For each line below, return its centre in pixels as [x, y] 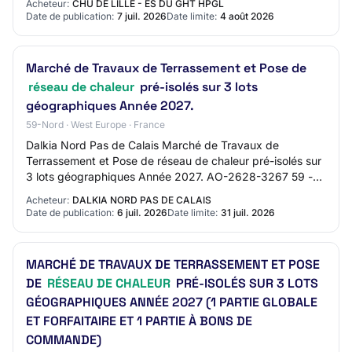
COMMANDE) [64, 340]
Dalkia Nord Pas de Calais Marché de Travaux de [152, 145]
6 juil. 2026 [142, 213]
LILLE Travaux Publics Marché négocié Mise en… [152, 192]
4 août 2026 [247, 16]
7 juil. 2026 [142, 16]
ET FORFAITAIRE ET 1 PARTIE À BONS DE [139, 321]
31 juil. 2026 [248, 213]
